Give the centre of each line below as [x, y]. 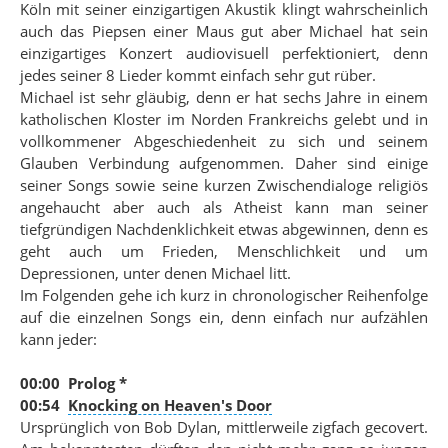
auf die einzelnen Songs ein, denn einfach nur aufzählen [224, 317]
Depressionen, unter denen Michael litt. [155, 273]
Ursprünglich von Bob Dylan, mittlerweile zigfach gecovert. [224, 427]
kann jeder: [58, 339]
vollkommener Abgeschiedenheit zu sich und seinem [224, 141]
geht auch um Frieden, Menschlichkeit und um [224, 251]
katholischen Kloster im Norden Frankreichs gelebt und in [224, 119]
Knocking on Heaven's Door [170, 405]
